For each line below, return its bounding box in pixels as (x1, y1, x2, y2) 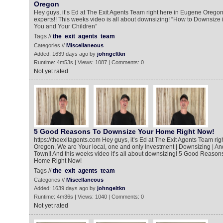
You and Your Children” (33, 23, 97, 30)
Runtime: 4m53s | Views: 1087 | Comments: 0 (33, 59, 144, 65)
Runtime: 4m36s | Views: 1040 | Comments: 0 (33, 194, 144, 200)
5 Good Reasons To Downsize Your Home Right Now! (33, 127, 215, 135)
